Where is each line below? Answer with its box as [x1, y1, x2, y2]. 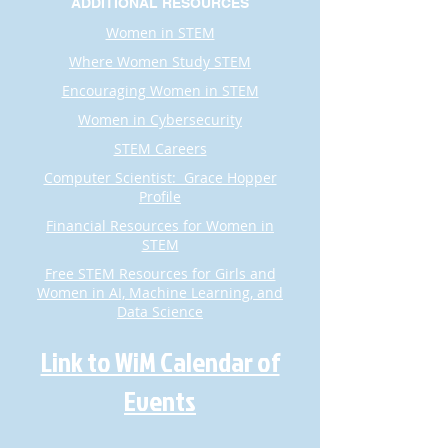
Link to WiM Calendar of [40, 342, 280, 381]
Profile [139, 187, 181, 206]
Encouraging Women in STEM [61, 81, 259, 100]
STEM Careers [113, 139, 207, 158]
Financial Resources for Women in [46, 216, 274, 235]
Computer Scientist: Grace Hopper [43, 168, 277, 187]
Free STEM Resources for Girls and [44, 264, 276, 283]
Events [124, 381, 196, 420]
